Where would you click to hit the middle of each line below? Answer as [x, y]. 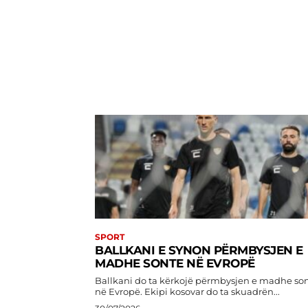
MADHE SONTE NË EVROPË [175, 264]
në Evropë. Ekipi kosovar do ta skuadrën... [212, 292]
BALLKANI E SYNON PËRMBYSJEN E [199, 251]
